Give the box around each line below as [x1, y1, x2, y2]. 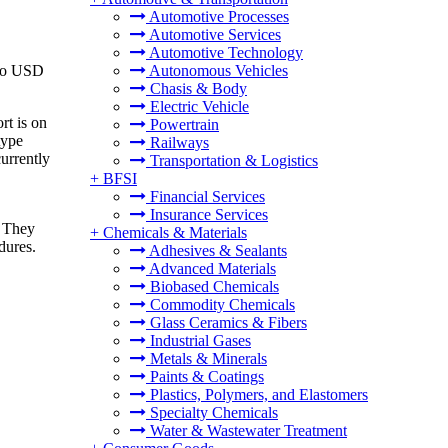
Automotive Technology [146, 44, 303, 61]
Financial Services [146, 188, 265, 205]
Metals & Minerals [146, 350, 267, 367]
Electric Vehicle [146, 98, 249, 115]
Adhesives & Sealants [146, 242, 287, 259]
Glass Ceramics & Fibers [146, 314, 307, 331]
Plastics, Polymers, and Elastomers [146, 386, 368, 403]
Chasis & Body [146, 80, 247, 97]
